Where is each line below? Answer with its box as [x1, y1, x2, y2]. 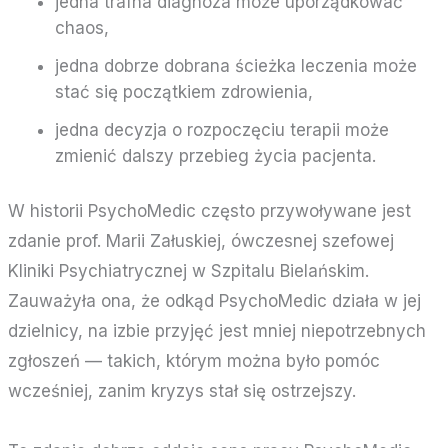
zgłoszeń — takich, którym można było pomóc [8, 351, 381, 372]
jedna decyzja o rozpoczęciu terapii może [54, 119, 389, 140]
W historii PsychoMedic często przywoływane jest [8, 201, 412, 222]
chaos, [54, 17, 109, 38]
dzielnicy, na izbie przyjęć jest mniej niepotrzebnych [8, 321, 427, 342]
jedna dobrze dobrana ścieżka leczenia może [54, 55, 417, 76]
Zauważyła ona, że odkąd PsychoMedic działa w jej [8, 291, 422, 312]
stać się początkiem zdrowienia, [54, 81, 313, 102]
